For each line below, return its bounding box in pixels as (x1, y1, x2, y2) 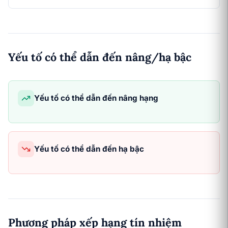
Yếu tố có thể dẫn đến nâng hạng (34, 93, 158, 103)
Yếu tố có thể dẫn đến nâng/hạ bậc (8, 50, 191, 64)
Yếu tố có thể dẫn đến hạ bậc (34, 144, 144, 154)
